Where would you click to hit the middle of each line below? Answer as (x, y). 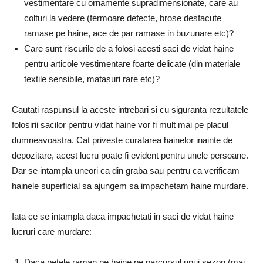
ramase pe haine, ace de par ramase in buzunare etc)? (129, 33)
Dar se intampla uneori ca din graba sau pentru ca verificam (126, 171)
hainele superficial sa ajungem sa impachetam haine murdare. (130, 186)
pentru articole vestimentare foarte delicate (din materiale (132, 64)
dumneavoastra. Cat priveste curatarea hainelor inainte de (122, 140)
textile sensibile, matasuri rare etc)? (92, 79)
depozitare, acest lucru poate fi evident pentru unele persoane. (130, 156)
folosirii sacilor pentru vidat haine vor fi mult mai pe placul (120, 125)
